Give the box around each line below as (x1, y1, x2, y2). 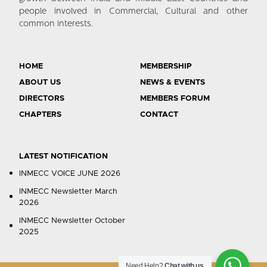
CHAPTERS (19, 110, 62, 119)
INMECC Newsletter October (19, 216, 126, 225)
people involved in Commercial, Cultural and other (19, 7, 248, 16)
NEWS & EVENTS (139, 78, 205, 86)
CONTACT (139, 110, 178, 119)
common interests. (19, 19, 94, 29)
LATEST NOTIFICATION (19, 152, 108, 160)
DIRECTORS (19, 94, 65, 103)
